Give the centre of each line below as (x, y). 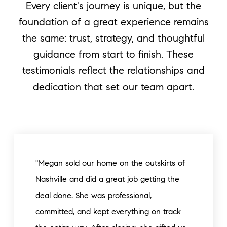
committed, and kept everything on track (108, 212)
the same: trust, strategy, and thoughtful (113, 38)
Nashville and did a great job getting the (107, 179)
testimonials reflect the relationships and (113, 71)
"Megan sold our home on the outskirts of (110, 163)
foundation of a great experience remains (113, 22)
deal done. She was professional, (93, 195)
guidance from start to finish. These (113, 54)
